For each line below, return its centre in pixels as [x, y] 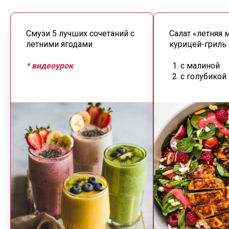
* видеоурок [50, 66]
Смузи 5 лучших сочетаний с [80, 34]
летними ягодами [59, 44]
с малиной [200, 66]
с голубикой [203, 77]
